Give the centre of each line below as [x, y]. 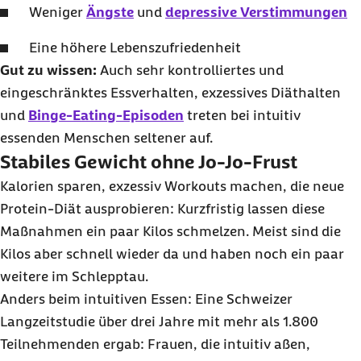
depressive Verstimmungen [256, 12]
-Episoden [150, 116]
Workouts [195, 187]
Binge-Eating [72, 116]
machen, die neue [285, 187]
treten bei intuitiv [242, 116]
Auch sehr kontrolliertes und [190, 71]
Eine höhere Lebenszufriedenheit [135, 48]
